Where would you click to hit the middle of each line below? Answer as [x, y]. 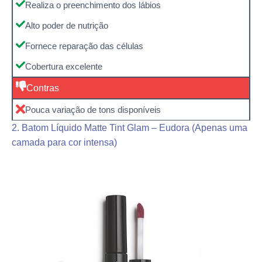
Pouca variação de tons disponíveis [93, 109]
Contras [43, 88]
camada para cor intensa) [64, 142]
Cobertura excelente [64, 66]
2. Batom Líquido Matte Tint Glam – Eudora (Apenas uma [130, 127]
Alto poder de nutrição [67, 25]
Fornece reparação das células [84, 46]
